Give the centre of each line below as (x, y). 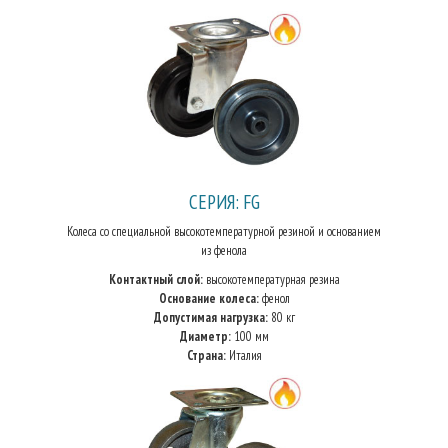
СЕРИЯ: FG (224, 201)
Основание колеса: (208, 298)
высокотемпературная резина (271, 279)
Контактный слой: (155, 279)
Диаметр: (205, 336)
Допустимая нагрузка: (210, 317)
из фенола (224, 250)
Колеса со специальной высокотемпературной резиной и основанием (224, 231)
